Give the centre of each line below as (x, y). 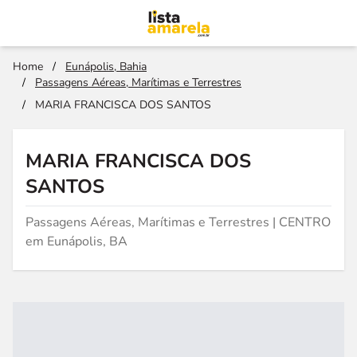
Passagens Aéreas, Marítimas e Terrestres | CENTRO (178, 222)
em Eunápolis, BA (76, 241)
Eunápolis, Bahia (106, 67)
